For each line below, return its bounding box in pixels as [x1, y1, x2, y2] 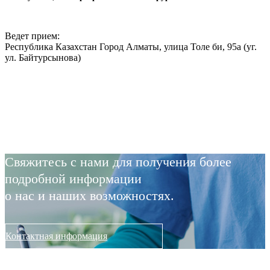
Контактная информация [5, 231, 107, 242]
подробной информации [5, 171, 142, 187]
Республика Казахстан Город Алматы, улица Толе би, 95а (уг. [5, 42, 257, 52]
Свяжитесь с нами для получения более [5, 154, 231, 170]
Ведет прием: [5, 31, 60, 42]
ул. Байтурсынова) [5, 52, 81, 63]
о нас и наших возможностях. [5, 188, 174, 204]
